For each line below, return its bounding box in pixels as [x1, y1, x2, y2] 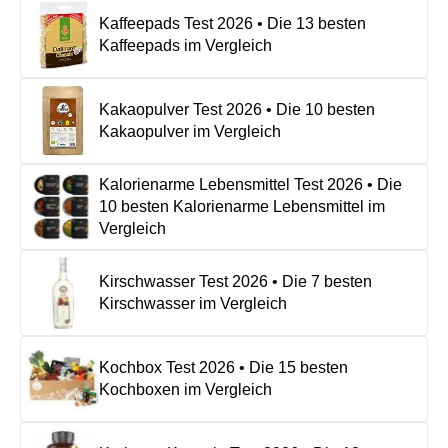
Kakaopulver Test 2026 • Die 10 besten [99, 100, 375, 118]
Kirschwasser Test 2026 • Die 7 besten [99, 272, 372, 290]
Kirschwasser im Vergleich [99, 294, 287, 312]
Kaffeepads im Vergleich [99, 36, 272, 54]
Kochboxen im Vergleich [99, 380, 272, 398]
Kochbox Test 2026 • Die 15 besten [99, 358, 348, 376]
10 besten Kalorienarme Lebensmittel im [99, 197, 385, 215]
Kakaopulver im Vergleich [99, 122, 281, 140]
